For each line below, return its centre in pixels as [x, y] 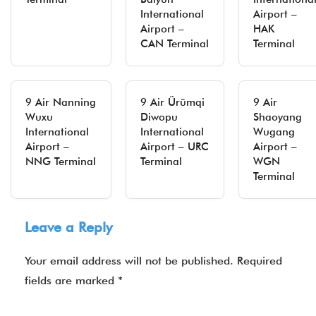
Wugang [274, 132]
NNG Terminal [61, 162]
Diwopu [159, 117]
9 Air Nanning [61, 102]
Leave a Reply [68, 227]
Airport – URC [175, 147]
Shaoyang [278, 117]
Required [260, 261]
